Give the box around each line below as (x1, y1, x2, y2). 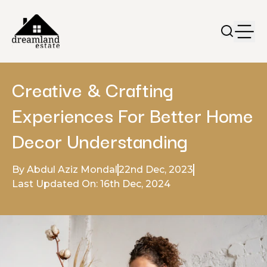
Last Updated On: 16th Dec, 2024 (12, 178, 170, 190)
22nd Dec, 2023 (119, 164, 193, 175)
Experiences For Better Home (12, 100, 253, 129)
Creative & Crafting (12, 74, 173, 104)
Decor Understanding (12, 126, 188, 155)
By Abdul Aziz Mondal (12, 164, 117, 175)
